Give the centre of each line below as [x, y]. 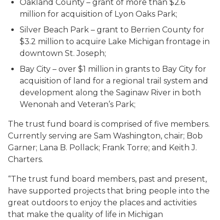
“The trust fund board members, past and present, [107, 179]
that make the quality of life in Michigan [85, 214]
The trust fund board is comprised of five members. [110, 124]
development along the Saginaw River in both [110, 93]
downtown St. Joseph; [63, 53]
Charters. [26, 159]
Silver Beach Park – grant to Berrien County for [112, 30]
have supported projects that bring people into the [109, 191]
